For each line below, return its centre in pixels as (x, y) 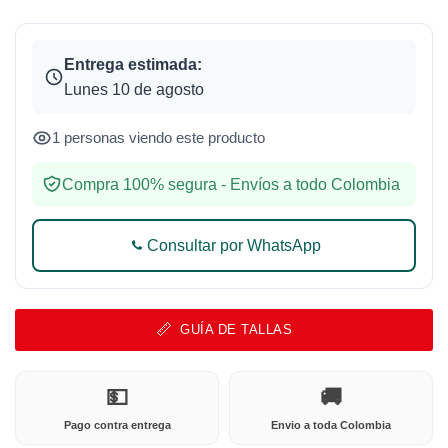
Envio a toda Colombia (331, 424)
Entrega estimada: (133, 64)
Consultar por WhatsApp (234, 245)
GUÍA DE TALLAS (236, 329)
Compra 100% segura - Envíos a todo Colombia (231, 184)
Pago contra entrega (117, 424)
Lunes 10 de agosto (134, 89)
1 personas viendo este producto (158, 137)
